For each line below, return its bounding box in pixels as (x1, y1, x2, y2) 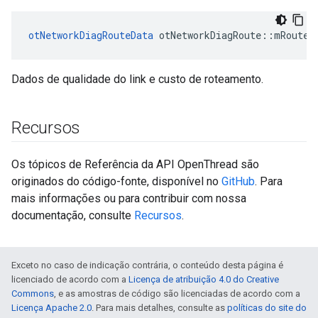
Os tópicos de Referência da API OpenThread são (11, 158, 259, 171)
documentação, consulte (11, 209, 134, 222)
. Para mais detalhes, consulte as (92, 302, 227, 313)
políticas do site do (227, 302, 307, 313)
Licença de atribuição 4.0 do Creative (128, 274, 279, 285)
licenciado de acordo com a (11, 274, 128, 285)
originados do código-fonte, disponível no (11, 175, 221, 188)
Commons (11, 288, 54, 299)
